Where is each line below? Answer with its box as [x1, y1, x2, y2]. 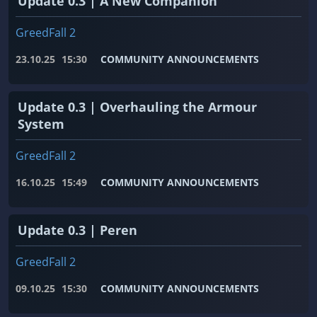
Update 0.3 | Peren [18, 221, 144, 239]
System [18, 115, 68, 133]
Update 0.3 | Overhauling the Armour [18, 98, 257, 116]
